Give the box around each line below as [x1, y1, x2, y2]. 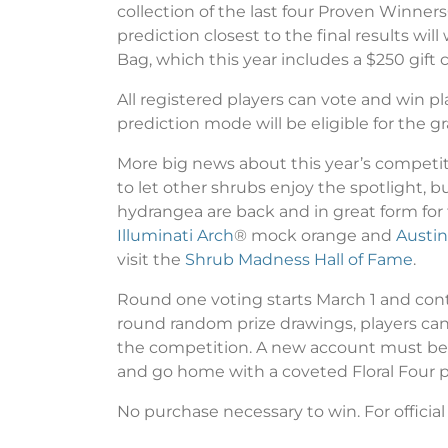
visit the [117, 249, 185, 269]
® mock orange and [234, 225, 396, 245]
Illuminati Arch [117, 225, 234, 245]
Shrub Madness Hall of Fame [185, 249, 413, 269]
